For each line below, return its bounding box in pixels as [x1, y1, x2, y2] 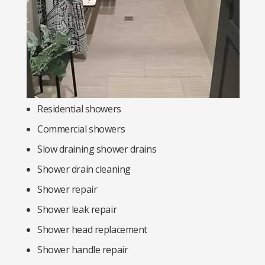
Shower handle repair [37, 243, 128, 256]
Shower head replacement [37, 223, 147, 236]
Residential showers [37, 102, 121, 115]
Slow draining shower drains [37, 143, 157, 156]
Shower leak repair [37, 203, 117, 216]
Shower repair [37, 183, 98, 196]
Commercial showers [37, 122, 125, 135]
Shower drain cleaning [37, 163, 131, 176]
